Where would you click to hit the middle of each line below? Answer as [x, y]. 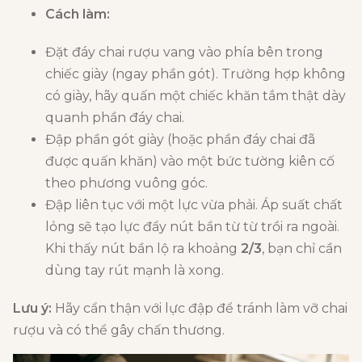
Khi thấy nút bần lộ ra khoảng [143, 248]
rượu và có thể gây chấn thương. [119, 330]
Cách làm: [78, 14]
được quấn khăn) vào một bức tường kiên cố [190, 161]
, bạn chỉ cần [302, 248]
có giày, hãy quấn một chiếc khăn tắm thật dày [196, 95]
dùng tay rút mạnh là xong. [135, 270]
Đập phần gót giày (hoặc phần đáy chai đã [180, 139]
